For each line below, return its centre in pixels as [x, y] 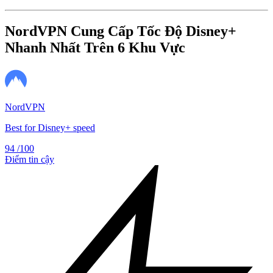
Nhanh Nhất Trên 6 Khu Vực [95, 47]
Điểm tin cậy [30, 160]
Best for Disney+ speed [50, 128]
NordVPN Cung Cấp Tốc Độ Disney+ [121, 31]
